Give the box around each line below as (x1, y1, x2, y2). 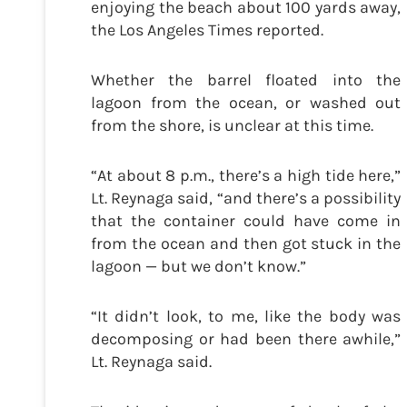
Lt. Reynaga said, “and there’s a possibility (91, 188, 402, 209)
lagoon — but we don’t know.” (91, 256, 306, 277)
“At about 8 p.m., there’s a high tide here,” (91, 165, 402, 186)
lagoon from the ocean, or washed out (91, 93, 402, 114)
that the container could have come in (91, 211, 402, 232)
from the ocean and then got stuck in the (91, 233, 402, 254)
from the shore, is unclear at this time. (91, 115, 377, 136)
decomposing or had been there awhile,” (91, 329, 402, 350)
